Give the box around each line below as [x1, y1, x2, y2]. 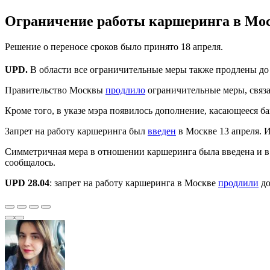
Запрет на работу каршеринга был [5, 125, 148, 136]
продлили [218, 177, 259, 188]
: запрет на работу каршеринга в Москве [49, 177, 218, 188]
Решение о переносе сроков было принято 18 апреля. [5, 41, 223, 52]
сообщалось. [5, 157, 55, 168]
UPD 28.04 [5, 177, 49, 188]
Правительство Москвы [5, 84, 105, 95]
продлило [105, 84, 145, 95]
